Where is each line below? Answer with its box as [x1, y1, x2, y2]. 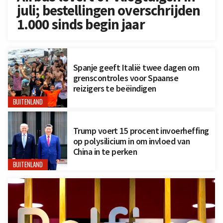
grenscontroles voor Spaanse [73, 72, 179, 84]
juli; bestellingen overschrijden [16, 1, 201, 20]
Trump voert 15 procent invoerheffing [73, 124, 209, 136]
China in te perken [73, 145, 137, 157]
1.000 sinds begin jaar [16, 15, 145, 34]
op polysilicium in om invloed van [73, 135, 190, 147]
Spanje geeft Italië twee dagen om [73, 61, 200, 73]
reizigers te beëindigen [73, 82, 156, 94]
